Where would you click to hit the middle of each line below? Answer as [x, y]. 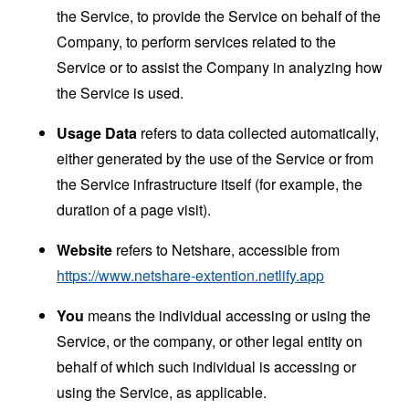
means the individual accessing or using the [228, 315]
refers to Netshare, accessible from [226, 249]
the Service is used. [121, 92]
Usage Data [97, 132]
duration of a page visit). [134, 209]
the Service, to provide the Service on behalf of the [219, 16]
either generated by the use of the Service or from [215, 158]
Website [85, 249]
